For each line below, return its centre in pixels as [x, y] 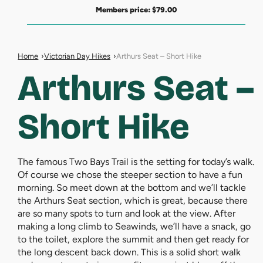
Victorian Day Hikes [77, 56]
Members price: [124, 10]
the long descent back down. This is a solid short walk [129, 252]
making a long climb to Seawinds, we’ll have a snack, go [134, 226]
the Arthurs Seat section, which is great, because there [133, 200]
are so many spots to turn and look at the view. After [127, 213]
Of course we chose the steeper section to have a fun [130, 174]
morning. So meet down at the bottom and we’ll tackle [132, 187]
